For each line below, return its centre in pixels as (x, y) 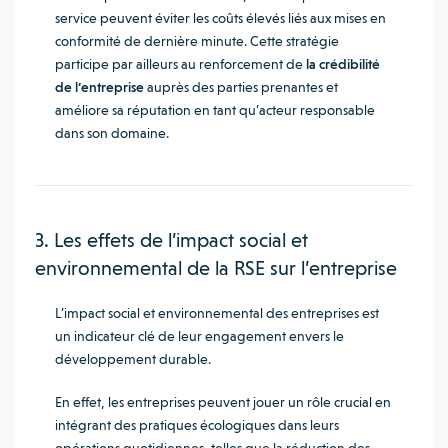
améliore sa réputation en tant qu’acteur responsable (215, 110)
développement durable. (134, 359)
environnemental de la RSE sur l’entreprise (216, 268)
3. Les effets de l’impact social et (171, 240)
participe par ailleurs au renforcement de (180, 64)
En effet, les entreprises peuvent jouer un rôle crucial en (223, 402)
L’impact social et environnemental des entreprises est (217, 313)
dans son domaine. (112, 133)
